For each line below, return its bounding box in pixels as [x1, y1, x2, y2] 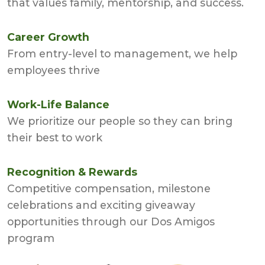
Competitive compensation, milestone [7, 182, 211, 195]
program [7, 232, 54, 245]
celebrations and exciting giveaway [7, 199, 195, 212]
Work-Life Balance [7, 98, 109, 111]
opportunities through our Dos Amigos [7, 215, 215, 228]
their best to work [7, 131, 102, 144]
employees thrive [7, 64, 100, 77]
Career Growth [7, 31, 89, 44]
